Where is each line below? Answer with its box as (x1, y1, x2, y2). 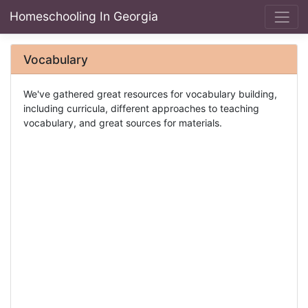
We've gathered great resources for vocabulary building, (23, 87, 277, 100)
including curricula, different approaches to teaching (23, 102, 259, 114)
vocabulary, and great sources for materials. (23, 116, 222, 129)
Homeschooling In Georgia (10, 9, 158, 24)
